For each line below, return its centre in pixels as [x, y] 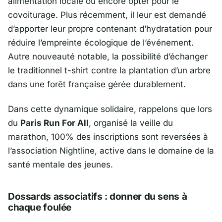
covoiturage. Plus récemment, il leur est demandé [107, 15]
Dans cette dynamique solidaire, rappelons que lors [110, 109]
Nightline [77, 151]
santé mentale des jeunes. [60, 165]
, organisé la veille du [131, 123]
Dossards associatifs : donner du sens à [98, 197]
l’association [34, 151]
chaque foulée [40, 208]
